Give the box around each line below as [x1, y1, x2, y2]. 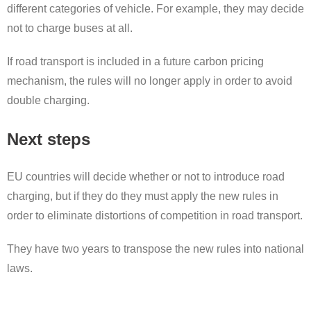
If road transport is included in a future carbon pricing [7, 56, 264, 68]
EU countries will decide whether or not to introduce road [7, 171, 285, 183]
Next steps [7, 130, 90, 149]
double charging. [7, 94, 90, 107]
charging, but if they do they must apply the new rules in [7, 190, 278, 203]
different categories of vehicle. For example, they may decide [7, 3, 304, 15]
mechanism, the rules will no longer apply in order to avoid [7, 75, 292, 87]
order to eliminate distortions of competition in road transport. [7, 210, 303, 222]
